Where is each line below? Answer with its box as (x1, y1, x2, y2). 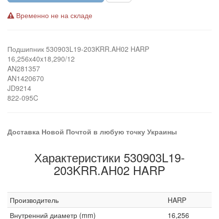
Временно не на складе (14, 10, 92, 20)
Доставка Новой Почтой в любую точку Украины (7, 127, 177, 136)
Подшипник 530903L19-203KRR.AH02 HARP (7, 44, 149, 54)
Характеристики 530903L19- (34, 149, 185, 166)
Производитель (10, 195, 59, 205)
